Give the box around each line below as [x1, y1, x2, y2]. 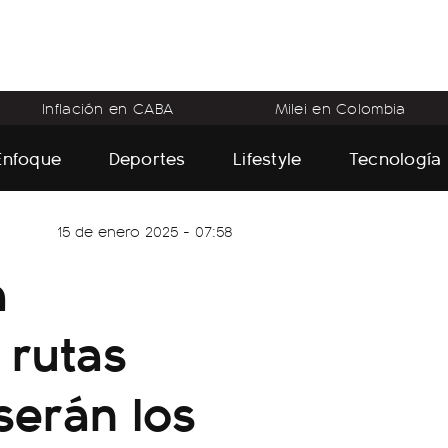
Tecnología [348, 144, 442, 170]
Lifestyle [233, 144, 302, 170]
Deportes [108, 144, 186, 170]
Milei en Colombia [274, 97, 406, 119]
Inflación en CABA [42, 97, 174, 119]
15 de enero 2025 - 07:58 [57, 220, 233, 242]
